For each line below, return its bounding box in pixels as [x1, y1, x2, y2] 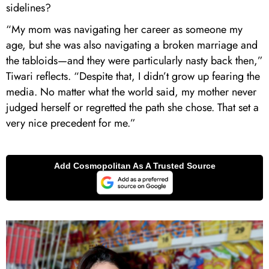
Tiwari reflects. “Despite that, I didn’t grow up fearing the [6, 68, 260, 84]
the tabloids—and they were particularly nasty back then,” [6, 52, 263, 68]
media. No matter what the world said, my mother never [6, 83, 256, 100]
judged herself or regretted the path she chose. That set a [6, 99, 259, 115]
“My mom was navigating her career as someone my [6, 21, 243, 37]
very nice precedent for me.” [6, 115, 136, 131]
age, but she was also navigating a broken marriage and [6, 37, 258, 53]
